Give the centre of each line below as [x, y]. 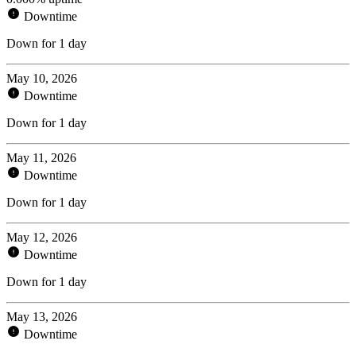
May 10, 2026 [42, 78]
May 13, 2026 [42, 316]
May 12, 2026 [42, 237]
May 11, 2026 [41, 157]
